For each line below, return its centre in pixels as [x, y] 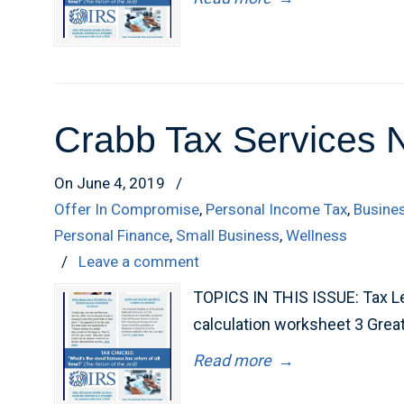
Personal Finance [112, 235]
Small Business [228, 235]
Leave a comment [139, 262]
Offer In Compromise [127, 209]
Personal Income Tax [277, 209]
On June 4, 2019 [112, 183]
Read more [233, 360]
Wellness [317, 235]
